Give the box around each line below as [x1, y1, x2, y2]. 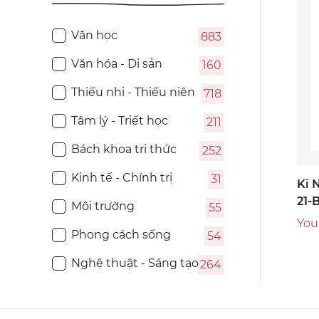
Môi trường [71, 199, 135, 214]
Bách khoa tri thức [71, 142, 177, 157]
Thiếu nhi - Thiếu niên [71, 85, 195, 100]
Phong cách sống [71, 228, 171, 242]
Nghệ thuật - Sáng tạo [71, 256, 199, 271]
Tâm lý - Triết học [71, 114, 168, 128]
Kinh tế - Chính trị [71, 171, 172, 185]
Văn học [71, 28, 117, 43]
